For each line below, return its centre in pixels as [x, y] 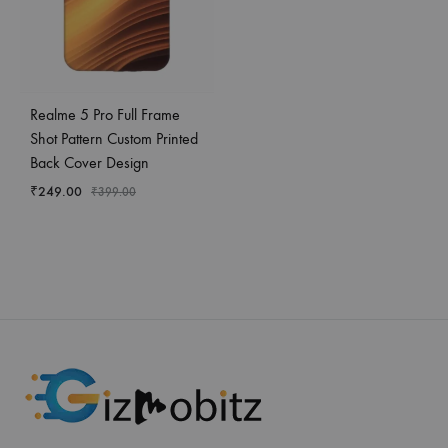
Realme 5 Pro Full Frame [105, 114]
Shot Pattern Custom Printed [114, 138]
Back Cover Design [89, 162]
